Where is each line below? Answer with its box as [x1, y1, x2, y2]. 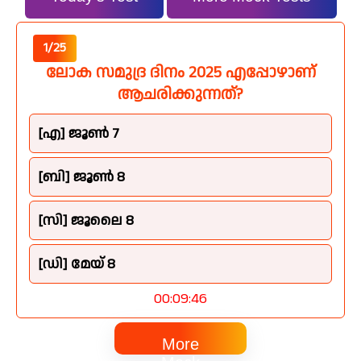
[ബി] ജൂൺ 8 [38, 166, 125, 187]
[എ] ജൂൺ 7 [38, 122, 119, 143]
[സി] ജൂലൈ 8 [38, 210, 134, 230]
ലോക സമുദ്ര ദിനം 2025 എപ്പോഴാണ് [45, 60, 316, 84]
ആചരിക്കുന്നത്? [118, 82, 243, 106]
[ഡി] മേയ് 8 [38, 253, 115, 274]
